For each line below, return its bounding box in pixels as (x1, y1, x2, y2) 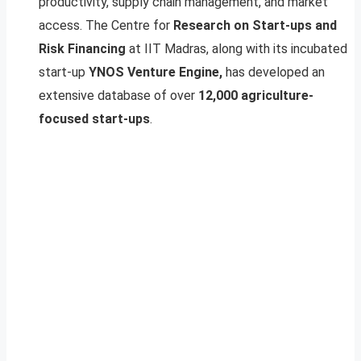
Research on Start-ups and (173, 17, 337, 33)
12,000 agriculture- (198, 87, 313, 103)
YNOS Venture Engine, (89, 64, 226, 80)
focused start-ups (39, 110, 150, 127)
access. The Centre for (39, 17, 173, 33)
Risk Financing (39, 40, 126, 56)
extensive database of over (39, 87, 198, 103)
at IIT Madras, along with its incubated (126, 40, 347, 56)
